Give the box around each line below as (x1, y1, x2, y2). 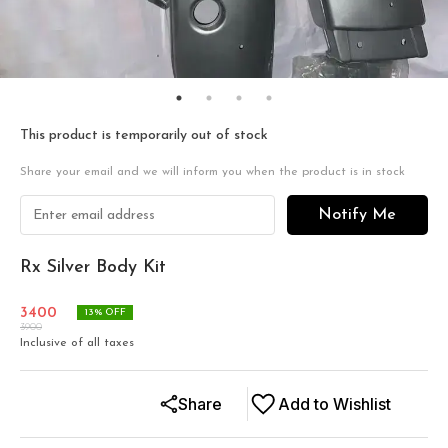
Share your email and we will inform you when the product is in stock (20, 166, 405, 178)
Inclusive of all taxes (20, 337, 134, 349)
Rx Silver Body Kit (20, 258, 166, 277)
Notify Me (318, 207, 397, 223)
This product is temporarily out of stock (20, 128, 268, 143)
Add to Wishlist (278, 394, 391, 414)
